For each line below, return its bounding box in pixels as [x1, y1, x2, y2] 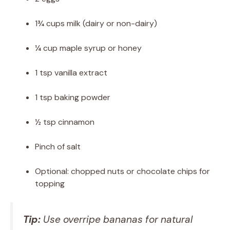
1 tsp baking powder [35, 91, 110, 103]
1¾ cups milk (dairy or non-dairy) [35, 17, 157, 29]
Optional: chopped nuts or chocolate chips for [35, 165, 210, 177]
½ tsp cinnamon [35, 116, 94, 127]
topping [35, 178, 65, 189]
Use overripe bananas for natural [41, 213, 193, 226]
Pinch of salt [35, 141, 81, 152]
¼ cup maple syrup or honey [35, 42, 142, 53]
